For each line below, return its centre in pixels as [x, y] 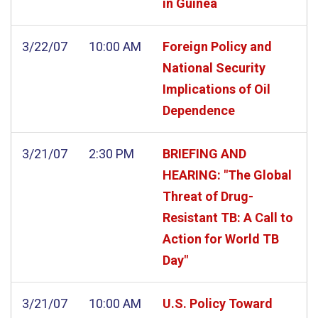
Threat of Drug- [208, 196]
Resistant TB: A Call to [228, 217]
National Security [214, 67]
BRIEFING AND [204, 153]
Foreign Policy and [217, 46]
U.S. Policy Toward [218, 303]
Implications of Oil [216, 89]
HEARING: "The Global [227, 175]
